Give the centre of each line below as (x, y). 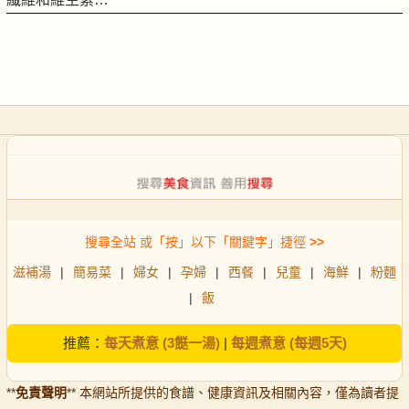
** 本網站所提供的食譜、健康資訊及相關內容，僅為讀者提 (233, 393)
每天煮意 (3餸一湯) (162, 343)
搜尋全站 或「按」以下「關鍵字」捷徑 (195, 242)
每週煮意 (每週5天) (288, 343)
